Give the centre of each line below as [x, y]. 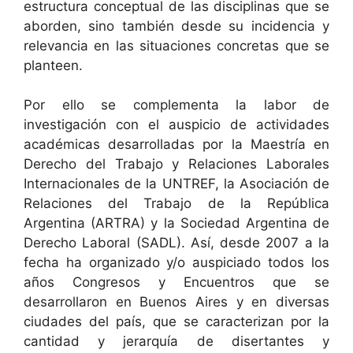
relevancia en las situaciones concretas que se [176, 45]
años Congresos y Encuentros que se [176, 282]
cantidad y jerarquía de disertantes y [176, 341]
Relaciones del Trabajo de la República [176, 203]
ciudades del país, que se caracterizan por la [176, 321]
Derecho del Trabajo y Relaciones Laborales [176, 164]
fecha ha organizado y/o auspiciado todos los [176, 262]
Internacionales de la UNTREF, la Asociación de [176, 184]
